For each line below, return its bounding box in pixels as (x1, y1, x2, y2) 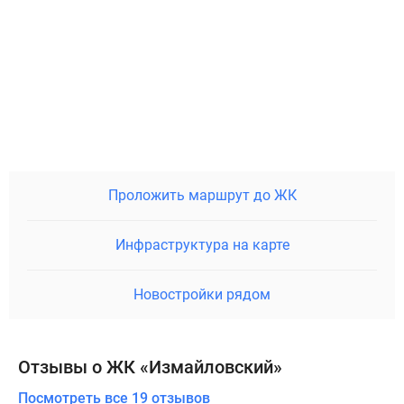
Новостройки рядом (133, 285, 271, 303)
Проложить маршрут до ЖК (107, 186, 297, 204)
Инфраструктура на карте (115, 235, 289, 253)
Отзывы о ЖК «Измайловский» (18, 355, 282, 378)
